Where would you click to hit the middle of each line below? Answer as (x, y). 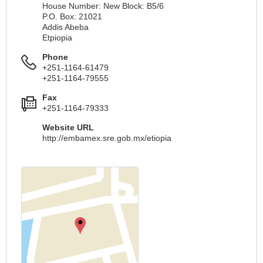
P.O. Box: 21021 (72, 16)
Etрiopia (57, 37)
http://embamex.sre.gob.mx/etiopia (107, 138)
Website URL (68, 127)
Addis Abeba (65, 27)
